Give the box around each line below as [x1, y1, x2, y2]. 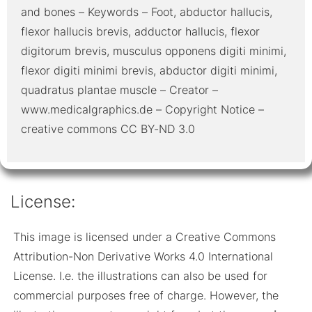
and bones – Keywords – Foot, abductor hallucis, [21, 4, 272, 19]
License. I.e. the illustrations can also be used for [13, 269, 268, 283]
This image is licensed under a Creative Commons [13, 230, 276, 244]
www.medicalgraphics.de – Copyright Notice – [21, 102, 264, 116]
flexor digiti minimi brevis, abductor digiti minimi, [21, 63, 277, 77]
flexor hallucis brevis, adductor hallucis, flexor [21, 24, 260, 38]
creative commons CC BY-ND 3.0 [21, 121, 195, 136]
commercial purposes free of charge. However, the [13, 288, 279, 303]
